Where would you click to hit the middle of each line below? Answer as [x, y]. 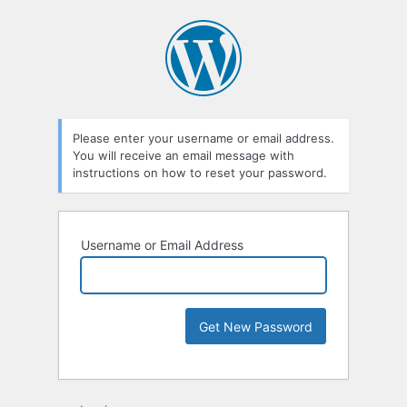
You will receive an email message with [184, 156]
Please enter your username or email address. [203, 139]
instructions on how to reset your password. [200, 173]
